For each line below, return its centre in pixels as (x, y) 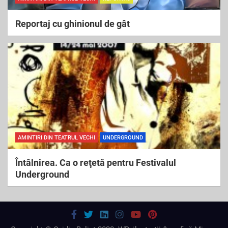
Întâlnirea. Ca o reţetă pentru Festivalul (96, 163)
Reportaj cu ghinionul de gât (73, 24)
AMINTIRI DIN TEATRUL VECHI (56, 138)
